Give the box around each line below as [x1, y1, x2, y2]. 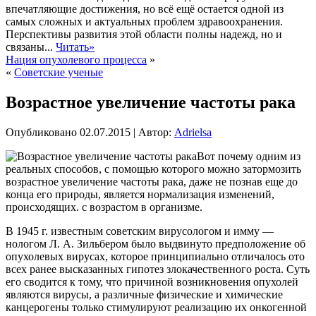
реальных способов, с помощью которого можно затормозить [6, 162, 301, 175]
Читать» [56, 41, 95, 54]
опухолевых [6, 250, 63, 262]
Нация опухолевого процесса [6, 54, 147, 66]
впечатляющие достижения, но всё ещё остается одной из [6, 3, 284, 16]
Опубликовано [6, 126, 77, 138]
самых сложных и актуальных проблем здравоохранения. [6, 16, 283, 28]
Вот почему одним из [197, 150, 300, 162]
